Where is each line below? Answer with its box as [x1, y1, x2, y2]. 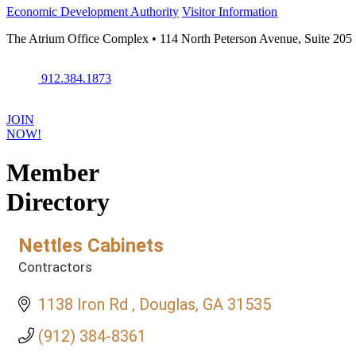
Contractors [18, 258, 92, 275]
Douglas [139, 294, 195, 314]
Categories [17, 269, 85, 284]
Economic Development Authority [6, 5, 179, 18]
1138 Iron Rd [38, 294, 132, 314]
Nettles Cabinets [18, 234, 164, 257]
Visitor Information [182, 5, 277, 18]
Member [6, 158, 99, 188]
